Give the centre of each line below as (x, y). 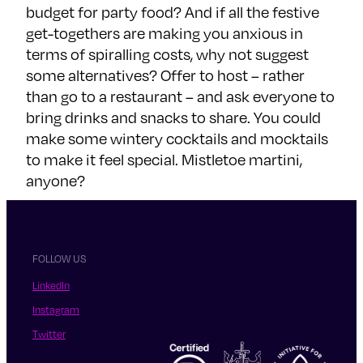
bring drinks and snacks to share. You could (173, 117)
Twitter (49, 333)
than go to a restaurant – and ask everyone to (180, 96)
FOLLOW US (59, 259)
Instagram (56, 309)
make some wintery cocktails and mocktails (177, 139)
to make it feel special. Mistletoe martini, (164, 160)
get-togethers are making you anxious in (164, 33)
